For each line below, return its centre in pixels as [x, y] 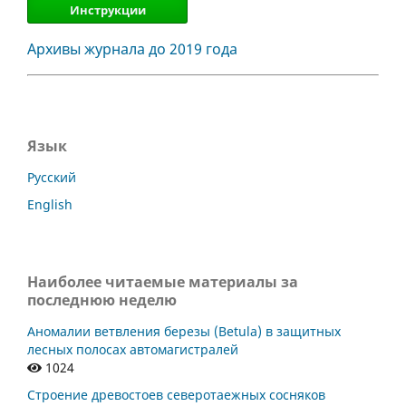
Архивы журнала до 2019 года [132, 48]
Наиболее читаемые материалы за [163, 281]
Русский [52, 177]
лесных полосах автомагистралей [133, 349]
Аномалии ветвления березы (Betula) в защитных [184, 331]
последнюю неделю [102, 300]
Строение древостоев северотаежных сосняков [176, 394]
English [50, 204]
